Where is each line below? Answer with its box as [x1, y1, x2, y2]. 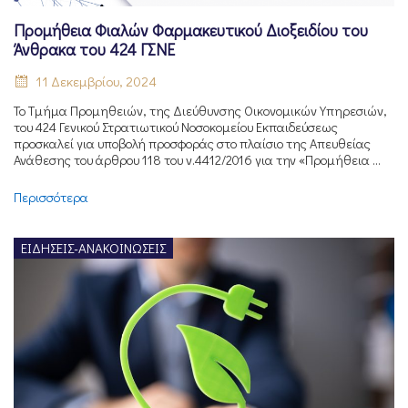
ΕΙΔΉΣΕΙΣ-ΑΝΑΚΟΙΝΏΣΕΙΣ [21, 239, 166, 258]
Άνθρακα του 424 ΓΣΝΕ [14, 39, 175, 61]
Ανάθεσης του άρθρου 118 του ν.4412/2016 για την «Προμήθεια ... [14, 151, 381, 169]
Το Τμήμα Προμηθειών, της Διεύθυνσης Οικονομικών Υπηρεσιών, [14, 102, 387, 120]
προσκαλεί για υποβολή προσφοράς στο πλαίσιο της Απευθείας [14, 135, 371, 153]
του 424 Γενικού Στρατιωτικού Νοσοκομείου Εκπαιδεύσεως [14, 118, 338, 137]
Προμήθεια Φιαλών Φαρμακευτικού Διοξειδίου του [14, 20, 368, 42]
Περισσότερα [14, 189, 88, 207]
